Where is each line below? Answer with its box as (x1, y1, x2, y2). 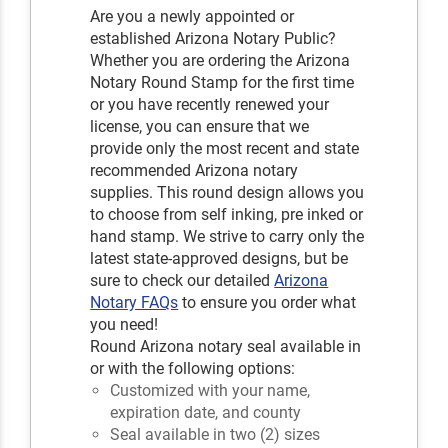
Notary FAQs (90, 292, 179, 312)
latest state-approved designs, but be (90, 248, 349, 268)
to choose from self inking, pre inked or (90, 204, 364, 224)
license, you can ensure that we (90, 116, 310, 136)
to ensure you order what (178, 292, 357, 312)
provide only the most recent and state (90, 138, 360, 158)
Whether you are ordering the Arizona (90, 50, 351, 70)
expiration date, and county (110, 402, 302, 422)
